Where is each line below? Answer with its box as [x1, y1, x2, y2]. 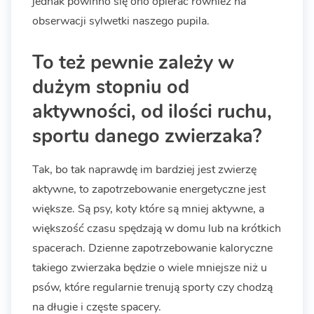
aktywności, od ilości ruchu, [32, 98, 272, 125]
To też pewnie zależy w [32, 49, 234, 76]
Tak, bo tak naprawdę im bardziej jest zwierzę [32, 162, 257, 178]
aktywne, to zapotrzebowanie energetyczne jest [32, 182, 266, 198]
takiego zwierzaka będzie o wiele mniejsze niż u [32, 260, 267, 276]
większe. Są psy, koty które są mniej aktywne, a [32, 201, 264, 217]
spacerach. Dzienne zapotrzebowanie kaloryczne [32, 240, 273, 257]
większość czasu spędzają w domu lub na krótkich [32, 221, 281, 237]
